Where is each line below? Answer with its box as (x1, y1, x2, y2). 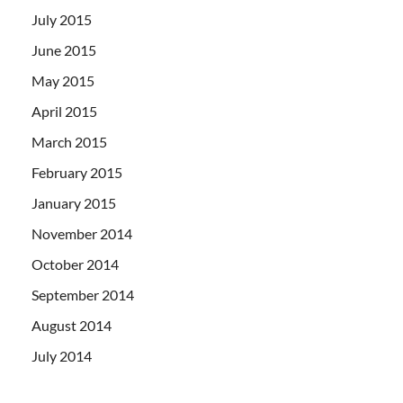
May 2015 (31, 71, 94, 89)
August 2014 (31, 316, 112, 334)
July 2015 (31, 10, 92, 28)
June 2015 (31, 40, 96, 58)
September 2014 (31, 285, 134, 303)
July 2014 (31, 346, 92, 364)
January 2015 (31, 193, 116, 211)
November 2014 (31, 224, 132, 242)
